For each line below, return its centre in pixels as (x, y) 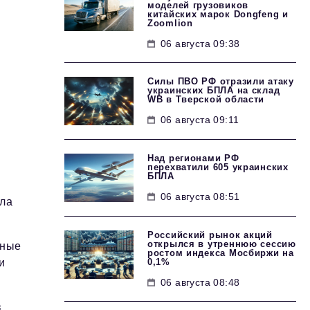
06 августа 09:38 (200, 44)
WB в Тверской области (206, 99)
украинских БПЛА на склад (214, 90)
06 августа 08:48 (200, 282)
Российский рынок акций (210, 235)
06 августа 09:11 (200, 120)
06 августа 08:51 (200, 197)
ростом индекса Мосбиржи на (221, 253)
